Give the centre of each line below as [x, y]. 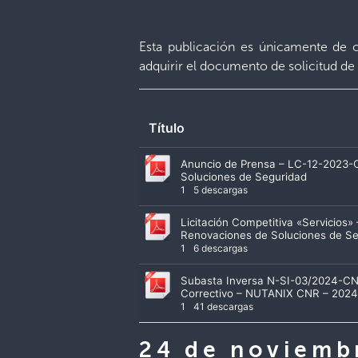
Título [167, 127]
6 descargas [220, 248]
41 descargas [223, 306]
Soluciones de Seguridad [244, 176]
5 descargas [220, 189]
